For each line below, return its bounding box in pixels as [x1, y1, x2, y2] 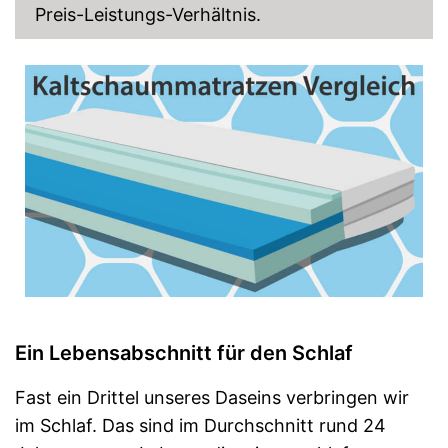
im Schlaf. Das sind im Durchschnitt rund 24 [15, 414, 386, 436]
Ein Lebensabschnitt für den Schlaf [15, 340, 353, 365]
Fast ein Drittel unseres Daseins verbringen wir [15, 386, 409, 408]
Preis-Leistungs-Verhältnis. [35, 3, 261, 25]
